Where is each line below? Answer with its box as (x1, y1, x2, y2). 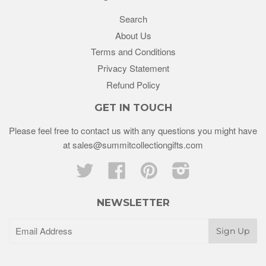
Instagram (190, 161, 229, 174)
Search (119, 12, 147, 25)
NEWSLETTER (96, 196, 170, 208)
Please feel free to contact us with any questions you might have (9, 123, 257, 137)
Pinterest (158, 161, 192, 174)
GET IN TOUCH (94, 101, 172, 113)
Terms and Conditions (90, 45, 176, 58)
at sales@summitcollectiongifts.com (63, 138, 203, 151)
